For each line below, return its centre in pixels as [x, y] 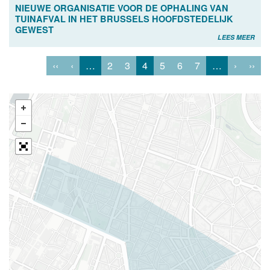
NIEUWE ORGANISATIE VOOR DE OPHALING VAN [122, 8]
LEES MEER [236, 37]
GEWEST [34, 30]
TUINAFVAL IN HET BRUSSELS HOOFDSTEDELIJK [124, 19]
